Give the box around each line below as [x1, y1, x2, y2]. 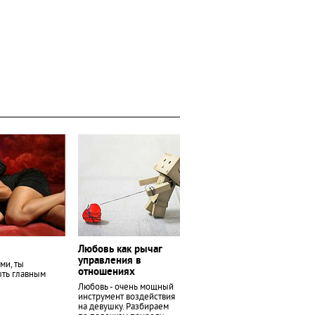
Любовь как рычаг [78, 243, 162, 257]
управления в [78, 255, 141, 268]
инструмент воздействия [78, 292, 175, 303]
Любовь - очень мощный [78, 282, 174, 293]
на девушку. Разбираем [78, 302, 169, 313]
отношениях [78, 266, 135, 279]
